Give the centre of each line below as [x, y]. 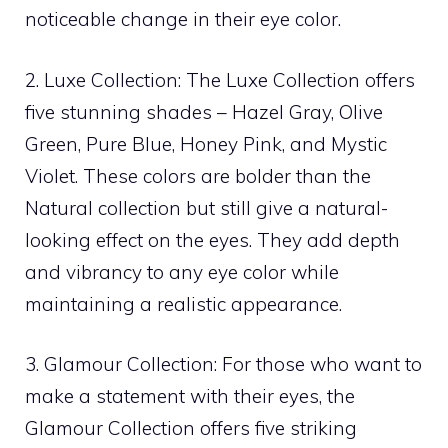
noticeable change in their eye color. [183, 19]
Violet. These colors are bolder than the [198, 175]
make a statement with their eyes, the [190, 396]
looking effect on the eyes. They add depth [212, 239]
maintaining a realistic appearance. [183, 303]
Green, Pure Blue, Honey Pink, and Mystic [206, 143]
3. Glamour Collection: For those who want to [223, 364]
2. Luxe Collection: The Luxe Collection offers [220, 79]
